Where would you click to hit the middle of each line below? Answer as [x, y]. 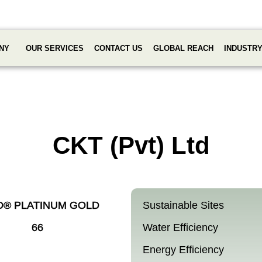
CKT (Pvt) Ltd [131, 145]
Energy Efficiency [183, 250]
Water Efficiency [180, 227]
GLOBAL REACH [184, 48]
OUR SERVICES [55, 48]
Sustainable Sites [183, 205]
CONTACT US [119, 48]
